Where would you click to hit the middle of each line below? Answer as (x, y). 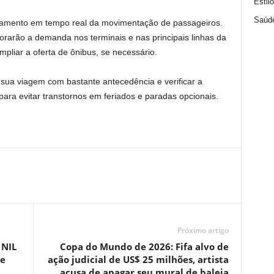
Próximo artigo (203, 230)
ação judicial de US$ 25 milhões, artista (138, 259)
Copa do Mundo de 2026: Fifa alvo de (144, 246)
